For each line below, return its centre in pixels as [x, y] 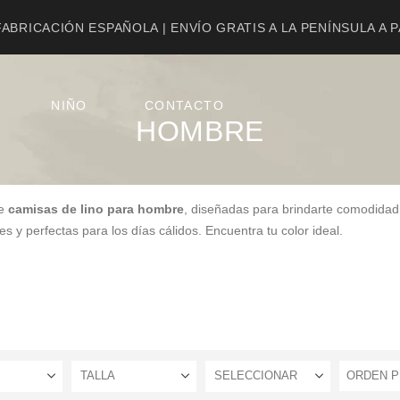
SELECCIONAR [256, 375]
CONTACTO [184, 106]
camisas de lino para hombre [96, 208]
